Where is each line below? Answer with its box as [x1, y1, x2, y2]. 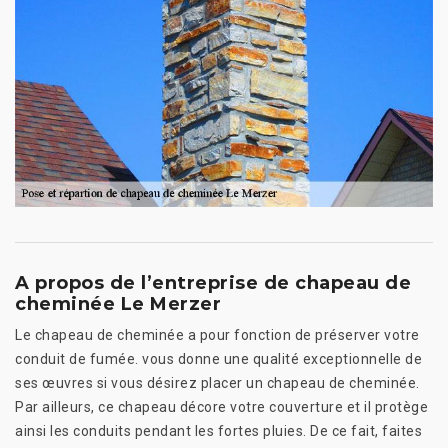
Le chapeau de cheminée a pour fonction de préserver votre [15, 326, 420, 343]
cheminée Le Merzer [15, 292, 221, 315]
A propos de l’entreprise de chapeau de [15, 271, 411, 294]
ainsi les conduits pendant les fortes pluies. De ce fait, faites [15, 422, 422, 439]
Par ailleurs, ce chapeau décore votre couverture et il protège [15, 398, 428, 415]
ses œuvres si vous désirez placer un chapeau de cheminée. [15, 374, 420, 391]
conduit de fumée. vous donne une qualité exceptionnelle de [15, 350, 422, 367]
